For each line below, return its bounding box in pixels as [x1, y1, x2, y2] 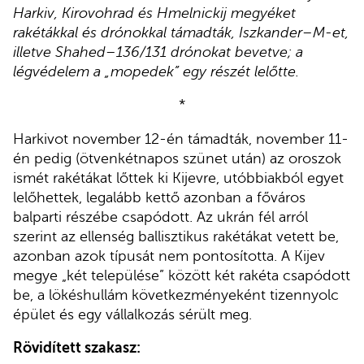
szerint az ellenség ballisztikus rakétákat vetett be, [13, 227, 339, 245]
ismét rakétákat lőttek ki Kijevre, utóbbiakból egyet [13, 169, 344, 186]
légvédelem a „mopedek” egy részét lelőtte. [13, 63, 299, 80]
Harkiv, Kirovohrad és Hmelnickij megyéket [13, 4, 296, 21]
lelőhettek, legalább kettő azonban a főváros [13, 188, 305, 206]
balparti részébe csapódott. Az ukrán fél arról [13, 208, 308, 225]
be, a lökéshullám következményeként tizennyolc [13, 286, 339, 303]
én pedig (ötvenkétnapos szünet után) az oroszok [13, 149, 341, 167]
